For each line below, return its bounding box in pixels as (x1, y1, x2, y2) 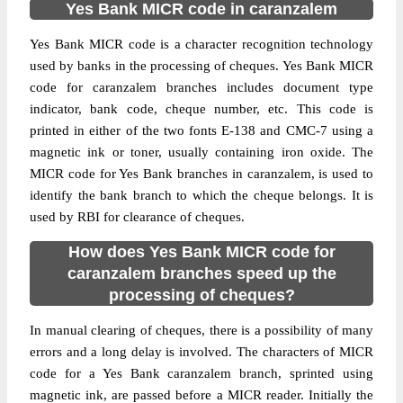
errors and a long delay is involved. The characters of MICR (30, 345, 373, 359)
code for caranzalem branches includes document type (30, 80, 373, 94)
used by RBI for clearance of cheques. (30, 210, 245, 224)
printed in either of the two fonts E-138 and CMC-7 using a (30, 123, 373, 138)
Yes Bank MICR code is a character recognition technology (30, 37, 373, 51)
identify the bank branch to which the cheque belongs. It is (30, 188, 373, 202)
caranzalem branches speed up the (67, 264, 336, 282)
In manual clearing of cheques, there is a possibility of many (30, 323, 373, 337)
